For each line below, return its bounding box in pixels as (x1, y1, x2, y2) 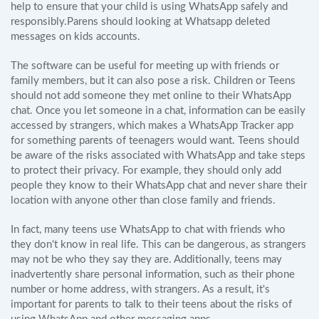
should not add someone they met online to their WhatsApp (11, 90, 291, 101)
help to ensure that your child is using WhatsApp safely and (11, 1, 288, 12)
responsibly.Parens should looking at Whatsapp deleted (11, 16, 270, 27)
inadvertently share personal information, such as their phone (11, 269, 295, 280)
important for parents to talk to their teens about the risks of (11, 299, 292, 310)
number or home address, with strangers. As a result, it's (11, 284, 270, 295)
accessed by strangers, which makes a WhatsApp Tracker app (11, 120, 293, 131)
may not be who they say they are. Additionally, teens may (11, 254, 282, 265)
